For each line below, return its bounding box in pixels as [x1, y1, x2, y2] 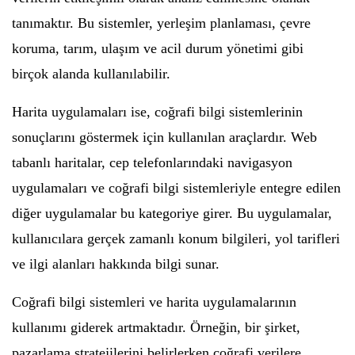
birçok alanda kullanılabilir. [12, 65, 170, 82]
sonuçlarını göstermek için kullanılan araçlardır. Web [12, 128, 317, 145]
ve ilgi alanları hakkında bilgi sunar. [12, 255, 219, 272]
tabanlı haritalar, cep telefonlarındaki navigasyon [12, 154, 292, 170]
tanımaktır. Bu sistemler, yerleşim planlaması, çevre [12, 14, 311, 31]
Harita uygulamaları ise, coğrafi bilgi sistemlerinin [12, 103, 303, 120]
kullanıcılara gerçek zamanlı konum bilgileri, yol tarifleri [12, 230, 340, 246]
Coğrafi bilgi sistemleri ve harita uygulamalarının [12, 293, 296, 310]
